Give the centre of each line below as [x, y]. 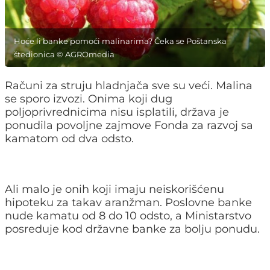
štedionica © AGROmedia [64, 54]
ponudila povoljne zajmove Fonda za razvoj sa [129, 125]
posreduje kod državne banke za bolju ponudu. [132, 229]
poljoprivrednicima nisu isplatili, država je [117, 112]
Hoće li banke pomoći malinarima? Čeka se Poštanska [120, 41]
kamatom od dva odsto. [69, 138]
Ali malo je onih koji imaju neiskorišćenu [115, 189]
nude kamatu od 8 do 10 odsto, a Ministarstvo [128, 215]
